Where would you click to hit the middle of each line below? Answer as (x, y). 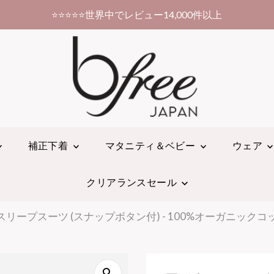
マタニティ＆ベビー (151, 145)
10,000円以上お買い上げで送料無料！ (143, 14)
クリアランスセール (133, 182)
